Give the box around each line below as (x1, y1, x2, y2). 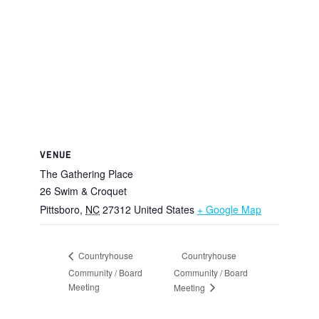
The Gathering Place (40, 167, 133, 182)
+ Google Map (197, 202, 261, 217)
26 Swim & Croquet (40, 184, 127, 199)
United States (134, 202, 194, 217)
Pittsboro (40, 202, 80, 217)
